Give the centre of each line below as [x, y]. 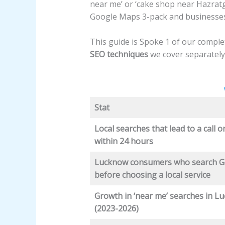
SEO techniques [120, 54]
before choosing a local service [152, 175]
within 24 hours [124, 141]
